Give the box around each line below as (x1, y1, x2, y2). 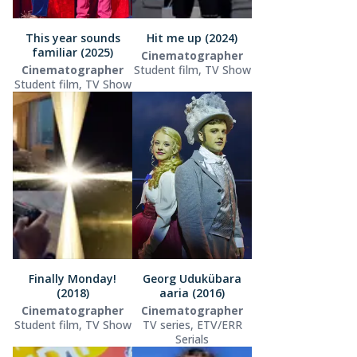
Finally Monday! (29, 270, 116, 286)
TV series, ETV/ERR (142, 316, 242, 332)
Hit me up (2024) (147, 29, 237, 45)
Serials (175, 331, 209, 347)
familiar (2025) (32, 44, 113, 60)
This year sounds (25, 29, 120, 45)
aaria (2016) (159, 284, 225, 300)
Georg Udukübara (143, 270, 241, 286)
